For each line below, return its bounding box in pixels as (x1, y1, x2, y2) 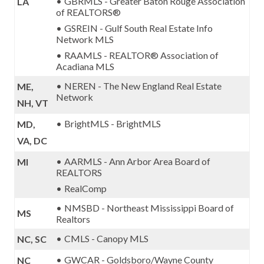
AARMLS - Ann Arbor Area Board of (64, 156, 210, 167)
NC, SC (17, 233, 47, 245)
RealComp (64, 183, 107, 194)
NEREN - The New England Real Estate (64, 80, 222, 91)
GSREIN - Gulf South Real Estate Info (64, 22, 213, 34)
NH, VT (17, 97, 48, 108)
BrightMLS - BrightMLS (64, 118, 161, 129)
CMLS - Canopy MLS (64, 233, 148, 244)
